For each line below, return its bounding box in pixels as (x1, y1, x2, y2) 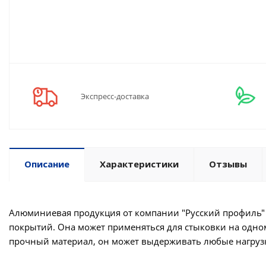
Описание (24, 158, 69, 170)
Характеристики (100, 158, 179, 170)
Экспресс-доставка (81, 91, 149, 102)
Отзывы (209, 158, 247, 170)
